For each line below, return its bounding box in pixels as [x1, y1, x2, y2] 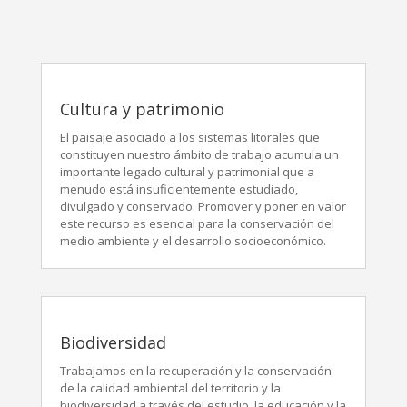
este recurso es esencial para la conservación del [59, 215, 334, 232]
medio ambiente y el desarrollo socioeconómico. [59, 233, 326, 249]
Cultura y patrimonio [59, 98, 224, 120]
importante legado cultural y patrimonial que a [59, 164, 314, 180]
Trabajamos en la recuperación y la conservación [59, 362, 332, 379]
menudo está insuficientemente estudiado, [59, 181, 298, 197]
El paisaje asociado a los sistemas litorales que [59, 129, 320, 145]
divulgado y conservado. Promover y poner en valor [59, 198, 346, 214]
